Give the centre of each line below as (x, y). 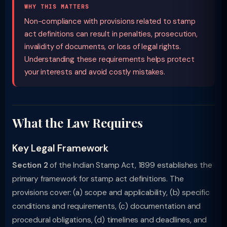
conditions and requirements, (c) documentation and (107, 206)
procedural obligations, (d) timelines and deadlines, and (110, 220)
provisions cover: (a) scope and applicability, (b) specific (111, 193)
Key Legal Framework (61, 148)
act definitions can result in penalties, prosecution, (111, 34)
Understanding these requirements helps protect (109, 59)
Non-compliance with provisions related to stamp (110, 21)
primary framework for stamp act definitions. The (98, 179)
